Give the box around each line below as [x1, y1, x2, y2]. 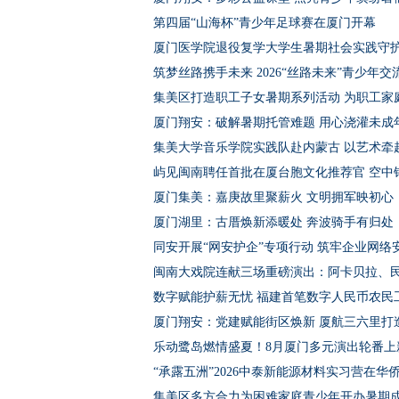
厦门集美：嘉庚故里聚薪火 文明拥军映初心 [153, 191, 394, 204]
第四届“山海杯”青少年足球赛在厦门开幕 [153, 16, 376, 29]
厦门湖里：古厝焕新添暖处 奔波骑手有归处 [153, 216, 394, 229]
